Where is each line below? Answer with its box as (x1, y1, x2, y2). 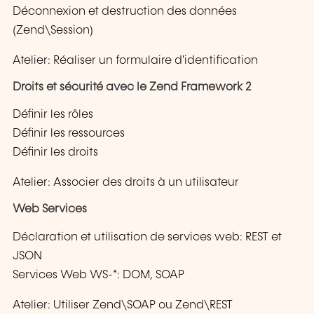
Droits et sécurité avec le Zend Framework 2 (13, 81, 252, 93)
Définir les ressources (13, 128, 125, 140)
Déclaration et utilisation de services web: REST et (13, 231, 282, 243)
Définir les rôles (13, 109, 93, 121)
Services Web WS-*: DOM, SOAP (13, 268, 184, 281)
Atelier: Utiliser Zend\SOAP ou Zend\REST (13, 299, 233, 311)
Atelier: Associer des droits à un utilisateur (13, 177, 239, 189)
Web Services (13, 203, 87, 216)
